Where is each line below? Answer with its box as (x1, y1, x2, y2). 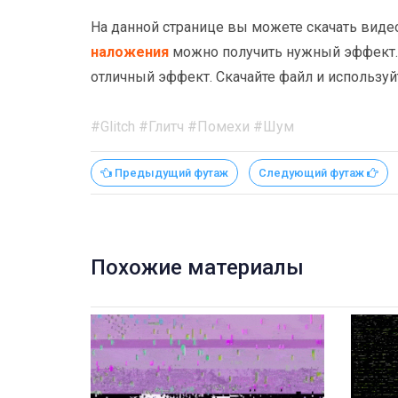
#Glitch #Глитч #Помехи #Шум (91, 117, 294, 135)
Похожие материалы (91, 254, 304, 280)
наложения (91, 43, 169, 60)
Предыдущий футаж (112, 165, 228, 179)
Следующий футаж (259, 165, 367, 179)
